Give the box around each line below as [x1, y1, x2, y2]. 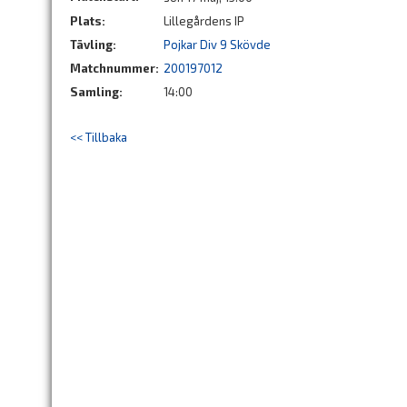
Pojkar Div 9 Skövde [164, 37, 271, 52]
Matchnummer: [70, 61, 162, 75]
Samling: [70, 84, 123, 99]
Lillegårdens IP [164, 14, 244, 28]
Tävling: [70, 37, 116, 52]
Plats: [70, 14, 105, 28]
